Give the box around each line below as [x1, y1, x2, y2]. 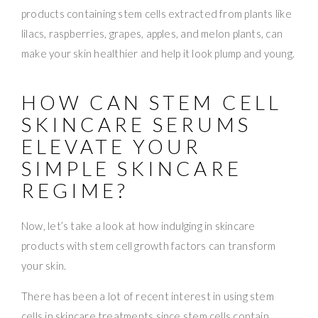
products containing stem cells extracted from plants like [21, 6, 292, 20]
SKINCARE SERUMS [21, 111, 251, 136]
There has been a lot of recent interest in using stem [21, 289, 274, 302]
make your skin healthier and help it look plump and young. [21, 46, 295, 60]
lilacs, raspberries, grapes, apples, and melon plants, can [21, 26, 283, 40]
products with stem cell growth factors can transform [21, 238, 276, 252]
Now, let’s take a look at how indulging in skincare [21, 219, 256, 232]
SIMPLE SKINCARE [21, 155, 242, 180]
